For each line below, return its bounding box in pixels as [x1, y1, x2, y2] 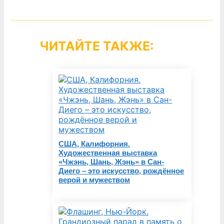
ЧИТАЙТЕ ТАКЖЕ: [39, 38, 153, 53]
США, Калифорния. [58, 139, 130, 148]
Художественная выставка [58, 148, 157, 157]
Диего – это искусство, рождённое [58, 166, 184, 175]
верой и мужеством [58, 175, 130, 184]
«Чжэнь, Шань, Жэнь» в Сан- [58, 157, 164, 166]
